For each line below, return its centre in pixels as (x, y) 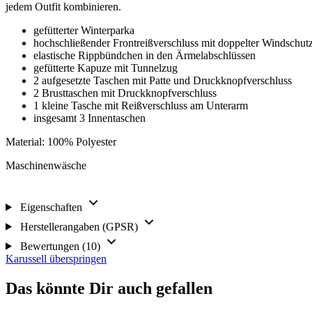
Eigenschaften (51, 207)
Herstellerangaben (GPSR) (79, 226)
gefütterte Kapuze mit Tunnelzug (106, 68)
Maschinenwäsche (46, 165)
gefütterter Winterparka (84, 30)
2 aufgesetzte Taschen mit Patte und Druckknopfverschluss (163, 80)
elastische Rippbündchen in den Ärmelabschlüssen (145, 55)
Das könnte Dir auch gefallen (109, 288)
